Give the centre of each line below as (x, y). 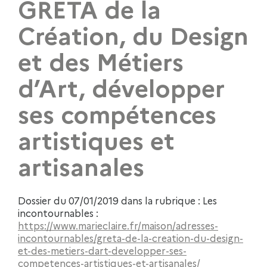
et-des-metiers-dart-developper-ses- (102, 251)
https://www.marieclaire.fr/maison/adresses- (118, 226)
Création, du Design (133, 34)
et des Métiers (101, 60)
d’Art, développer (121, 86)
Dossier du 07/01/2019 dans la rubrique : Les (117, 201)
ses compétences (117, 113)
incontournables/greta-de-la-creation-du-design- (131, 238)
